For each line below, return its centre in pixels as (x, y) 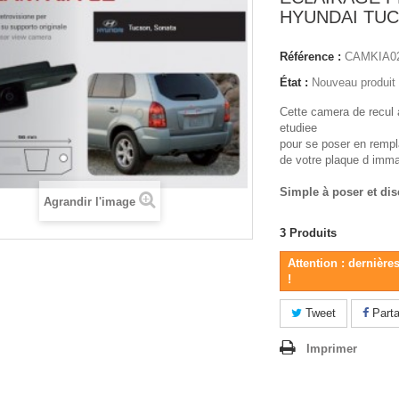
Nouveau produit (354, 82)
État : (294, 82)
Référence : (310, 57)
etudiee (300, 128)
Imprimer (332, 349)
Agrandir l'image (89, 202)
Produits (313, 233)
